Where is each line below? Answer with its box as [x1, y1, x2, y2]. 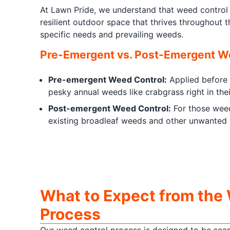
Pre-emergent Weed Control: [48, 74, 167, 85]
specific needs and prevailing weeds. [40, 29, 183, 40]
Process [40, 205, 101, 223]
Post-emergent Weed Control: [48, 103, 171, 113]
